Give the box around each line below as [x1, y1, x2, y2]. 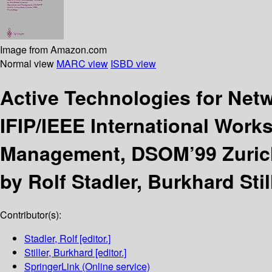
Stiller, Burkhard [24, 245, 93, 260]
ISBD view [110, 56, 156, 70]
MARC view [56, 56, 108, 70]
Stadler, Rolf [24, 231, 77, 246]
